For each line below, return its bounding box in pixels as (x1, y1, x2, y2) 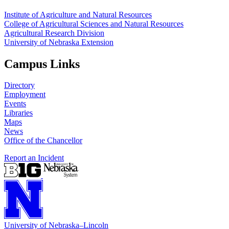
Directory (4, 81, 35, 90)
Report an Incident (4, 153, 64, 163)
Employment (4, 90, 45, 99)
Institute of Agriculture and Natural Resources (4, 10, 152, 19)
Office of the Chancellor (4, 136, 82, 145)
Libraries (4, 108, 33, 118)
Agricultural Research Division (4, 28, 104, 37)
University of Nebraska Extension (4, 37, 113, 47)
